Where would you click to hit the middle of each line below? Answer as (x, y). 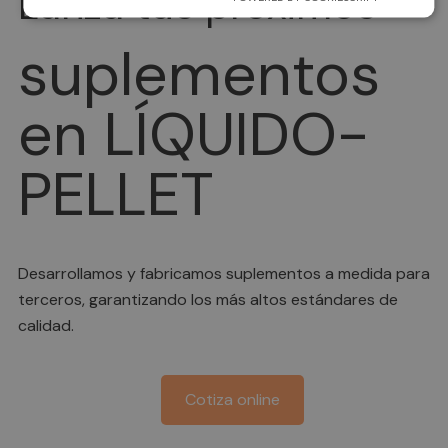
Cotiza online (232, 399)
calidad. (46, 325)
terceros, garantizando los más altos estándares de (208, 299)
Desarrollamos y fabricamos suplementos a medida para (224, 273)
